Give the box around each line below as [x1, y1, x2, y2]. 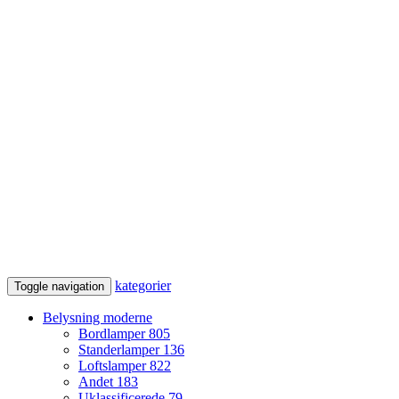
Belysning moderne [43, 310, 152, 326]
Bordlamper [78, 326, 149, 342]
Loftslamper [78, 358, 150, 374]
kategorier [115, 278, 171, 294]
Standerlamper [78, 342, 163, 358]
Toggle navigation [14, 280, 104, 294]
